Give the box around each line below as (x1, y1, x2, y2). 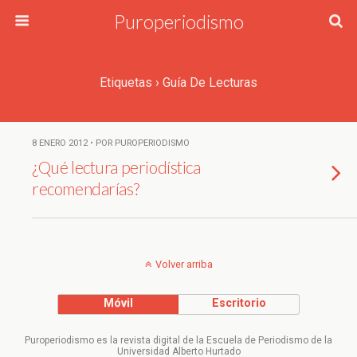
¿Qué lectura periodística (32, 157, 201, 177)
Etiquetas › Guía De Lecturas (100, 75, 257, 90)
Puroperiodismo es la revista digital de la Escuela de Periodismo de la (25, 335, 332, 346)
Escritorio (211, 296, 266, 310)
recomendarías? (32, 178, 139, 198)
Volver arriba (155, 258, 213, 270)
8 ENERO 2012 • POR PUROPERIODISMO (32, 138, 190, 148)
